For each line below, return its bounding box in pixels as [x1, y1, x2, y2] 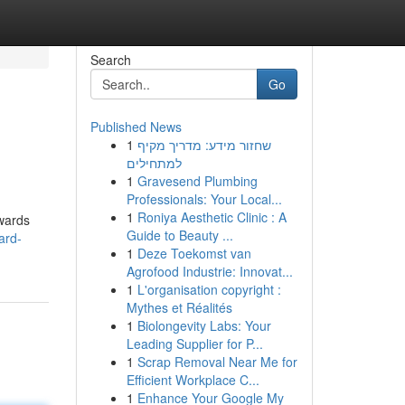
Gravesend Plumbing [137, 172, 258, 190]
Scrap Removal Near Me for [137, 353, 297, 371]
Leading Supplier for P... [126, 334, 263, 353]
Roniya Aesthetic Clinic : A [137, 208, 287, 226]
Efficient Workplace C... [126, 371, 259, 389]
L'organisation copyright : [137, 280, 281, 298]
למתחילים [126, 154, 182, 172]
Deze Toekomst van [137, 244, 251, 262]
